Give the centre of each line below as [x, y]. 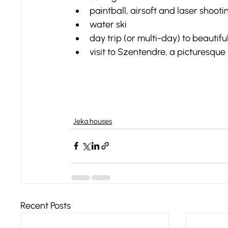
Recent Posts [46, 205]
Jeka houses [93, 121]
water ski [108, 24]
